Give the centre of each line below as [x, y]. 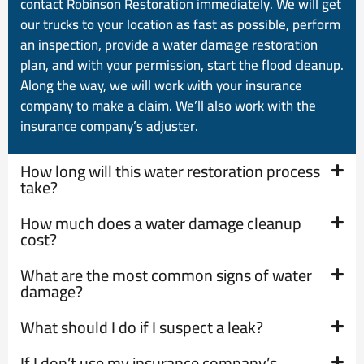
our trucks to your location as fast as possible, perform [180, 24]
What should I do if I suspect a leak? [142, 327]
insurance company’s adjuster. [109, 126]
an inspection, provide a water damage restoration [169, 44]
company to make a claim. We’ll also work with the [168, 105]
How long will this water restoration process [170, 171]
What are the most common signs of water [166, 275]
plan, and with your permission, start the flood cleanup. [182, 65]
